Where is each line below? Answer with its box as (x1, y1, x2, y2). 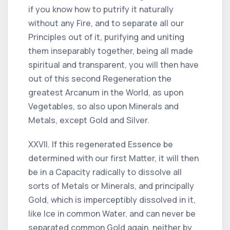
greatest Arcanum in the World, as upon (28, 86, 183, 98)
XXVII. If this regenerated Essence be (28, 138, 173, 150)
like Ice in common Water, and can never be (28, 207, 196, 219)
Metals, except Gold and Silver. (28, 114, 149, 126)
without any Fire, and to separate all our (28, 17, 184, 29)
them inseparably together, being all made (28, 45, 193, 56)
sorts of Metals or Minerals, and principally (28, 180, 194, 191)
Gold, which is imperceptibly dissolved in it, (28, 194, 196, 205)
